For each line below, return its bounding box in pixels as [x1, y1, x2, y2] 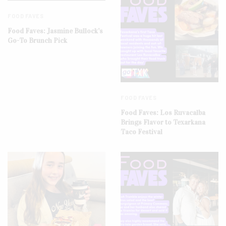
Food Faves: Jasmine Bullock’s [8, 26, 103, 35]
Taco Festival [121, 128, 162, 137]
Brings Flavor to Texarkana [121, 118, 205, 127]
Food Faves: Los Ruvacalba [121, 108, 205, 118]
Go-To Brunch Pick [8, 36, 67, 45]
